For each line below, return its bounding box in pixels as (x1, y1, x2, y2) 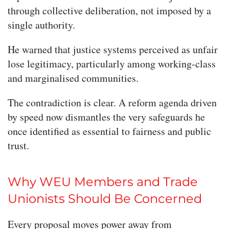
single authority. (8, 18, 75, 32)
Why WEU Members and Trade (8, 174, 198, 190)
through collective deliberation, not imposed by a (8, 4, 211, 18)
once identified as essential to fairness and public (8, 124, 211, 139)
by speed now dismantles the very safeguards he (8, 110, 205, 124)
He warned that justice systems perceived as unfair (8, 42, 218, 57)
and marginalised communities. (8, 71, 139, 85)
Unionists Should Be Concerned (8, 191, 202, 207)
